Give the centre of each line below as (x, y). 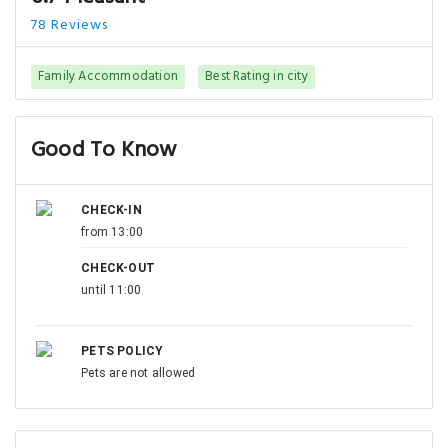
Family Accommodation (108, 76)
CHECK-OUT (118, 268)
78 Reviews (69, 25)
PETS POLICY (122, 351)
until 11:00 (111, 290)
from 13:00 (112, 232)
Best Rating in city (256, 76)
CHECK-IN (111, 210)
